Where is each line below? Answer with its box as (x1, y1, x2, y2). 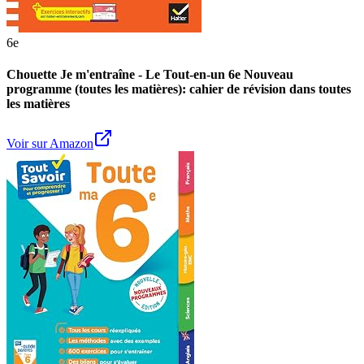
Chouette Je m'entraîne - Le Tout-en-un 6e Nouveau (6, 67, 293, 82)
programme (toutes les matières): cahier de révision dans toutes (6, 82, 351, 97)
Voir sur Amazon (6, 136, 93, 151)
